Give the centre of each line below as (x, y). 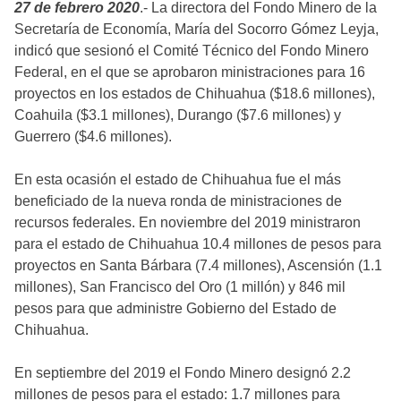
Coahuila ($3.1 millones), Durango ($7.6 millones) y (178, 115)
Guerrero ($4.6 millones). (93, 136)
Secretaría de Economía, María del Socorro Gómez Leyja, (196, 29)
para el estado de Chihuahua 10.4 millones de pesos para (198, 243)
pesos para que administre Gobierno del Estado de (175, 308)
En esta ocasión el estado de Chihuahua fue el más (178, 179)
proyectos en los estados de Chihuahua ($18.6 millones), (195, 93)
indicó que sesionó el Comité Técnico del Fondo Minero (192, 50)
